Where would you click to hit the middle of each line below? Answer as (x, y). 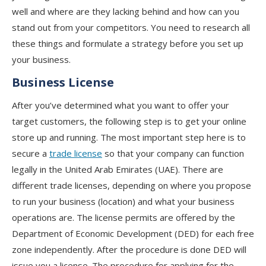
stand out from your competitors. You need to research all (131, 27)
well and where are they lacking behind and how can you (126, 11)
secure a (31, 153)
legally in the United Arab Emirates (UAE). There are (118, 169)
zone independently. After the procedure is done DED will (129, 249)
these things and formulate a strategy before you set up (128, 43)
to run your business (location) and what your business (123, 201)
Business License (64, 82)
